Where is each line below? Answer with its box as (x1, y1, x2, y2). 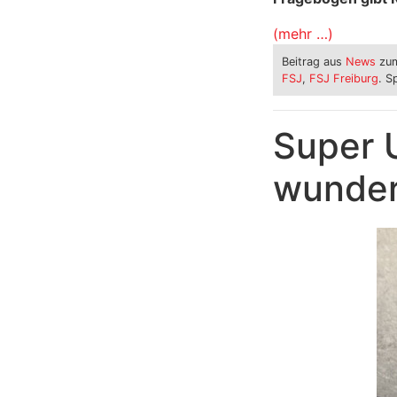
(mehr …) (272, 25, 333, 43)
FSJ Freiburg (308, 72, 378, 86)
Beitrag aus (281, 55, 346, 69)
